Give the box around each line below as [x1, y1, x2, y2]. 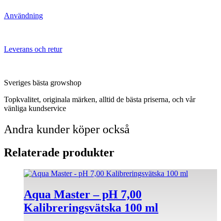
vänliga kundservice [4, 104, 66, 112]
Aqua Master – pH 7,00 [24, 187, 142, 201]
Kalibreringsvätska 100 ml [24, 201, 158, 214]
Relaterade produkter [4, 146, 114, 159]
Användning [4, 11, 43, 20]
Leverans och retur [4, 44, 62, 53]
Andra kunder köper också [4, 122, 130, 136]
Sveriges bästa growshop [4, 78, 81, 87]
